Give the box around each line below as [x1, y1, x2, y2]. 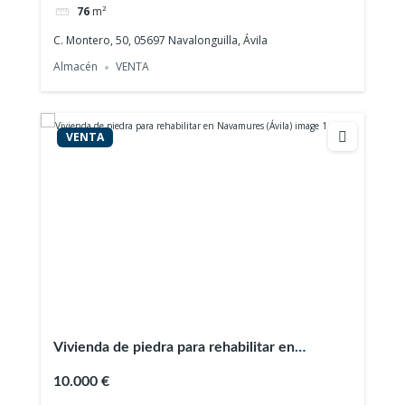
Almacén [53, 59, 99, 75]
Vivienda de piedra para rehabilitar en [53, 340, 296, 355]
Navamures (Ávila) [53, 362, 168, 377]
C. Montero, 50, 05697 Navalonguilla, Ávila [53, 32, 268, 48]
